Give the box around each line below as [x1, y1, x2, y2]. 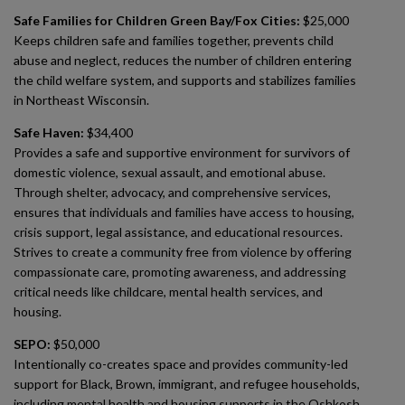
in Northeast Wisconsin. [14, 92, 149, 108]
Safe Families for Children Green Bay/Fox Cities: [14, 13, 300, 28]
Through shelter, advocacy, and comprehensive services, [14, 184, 331, 200]
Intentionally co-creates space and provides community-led [14, 356, 348, 372]
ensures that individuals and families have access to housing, [14, 204, 354, 220]
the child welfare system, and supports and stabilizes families [14, 72, 356, 88]
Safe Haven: [14, 125, 84, 140]
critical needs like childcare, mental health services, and [14, 284, 323, 299]
